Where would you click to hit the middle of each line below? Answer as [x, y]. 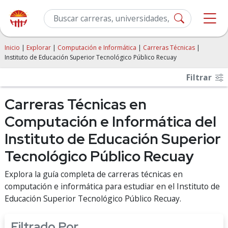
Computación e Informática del [110, 122]
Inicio [12, 48]
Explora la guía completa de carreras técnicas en [94, 174]
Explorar [39, 48]
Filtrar [200, 77]
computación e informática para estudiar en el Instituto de [112, 186]
